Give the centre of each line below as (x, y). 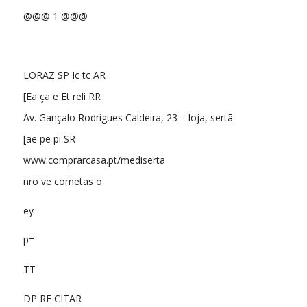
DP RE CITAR (52, 299)
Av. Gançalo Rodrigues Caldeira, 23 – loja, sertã (128, 117)
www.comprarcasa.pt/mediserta (94, 160)
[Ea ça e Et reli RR (62, 96)
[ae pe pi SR (49, 138)
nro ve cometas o (62, 181)
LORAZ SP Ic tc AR (64, 75)
